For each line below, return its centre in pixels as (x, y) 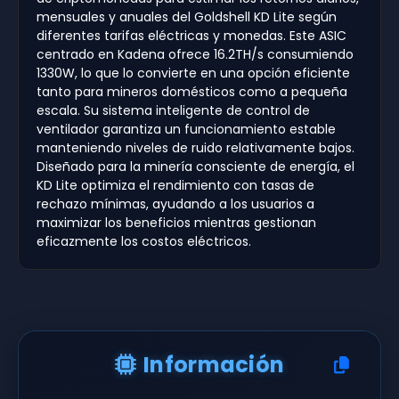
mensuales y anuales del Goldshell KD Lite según (187, 16)
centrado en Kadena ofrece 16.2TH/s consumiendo (195, 54)
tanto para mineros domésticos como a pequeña (192, 91)
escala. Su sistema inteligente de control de (173, 110)
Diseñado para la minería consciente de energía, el (195, 166)
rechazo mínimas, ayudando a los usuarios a (175, 204)
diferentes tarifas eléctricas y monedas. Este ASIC (191, 35)
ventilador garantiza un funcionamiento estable (186, 129)
